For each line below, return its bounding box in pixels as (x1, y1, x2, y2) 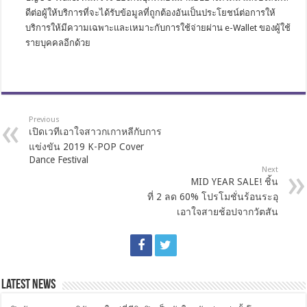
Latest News (1, 278, 56, 292)
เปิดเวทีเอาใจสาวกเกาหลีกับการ (29, 126, 162, 137)
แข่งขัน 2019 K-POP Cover (29, 141, 145, 152)
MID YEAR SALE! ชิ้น (190, 176, 278, 187)
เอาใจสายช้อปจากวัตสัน (176, 206, 278, 217)
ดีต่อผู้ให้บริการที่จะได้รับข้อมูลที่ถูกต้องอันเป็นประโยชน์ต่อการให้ (25, 8, 276, 18)
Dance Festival (29, 154, 89, 165)
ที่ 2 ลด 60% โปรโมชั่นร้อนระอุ (147, 191, 278, 202)
